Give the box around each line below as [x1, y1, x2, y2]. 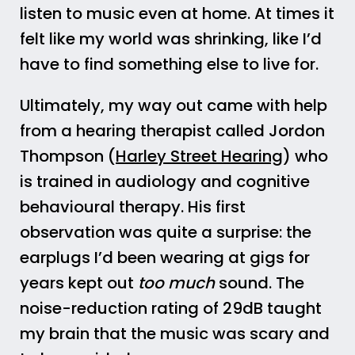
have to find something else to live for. [20, 53, 319, 75]
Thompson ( [20, 145, 116, 167]
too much [138, 272, 219, 294]
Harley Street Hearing [116, 145, 283, 167]
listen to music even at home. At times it [20, 2, 334, 25]
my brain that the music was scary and [20, 323, 330, 345]
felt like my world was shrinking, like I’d [20, 28, 322, 50]
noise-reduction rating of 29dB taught [20, 297, 322, 319]
